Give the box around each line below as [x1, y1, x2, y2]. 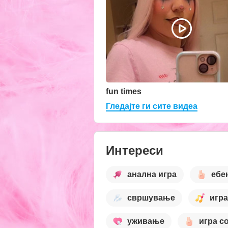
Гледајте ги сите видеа [106, 101, 197, 110]
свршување [127, 193, 175, 203]
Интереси [106, 143, 163, 157]
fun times [106, 87, 141, 96]
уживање [127, 217, 164, 226]
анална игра [127, 170, 177, 179]
